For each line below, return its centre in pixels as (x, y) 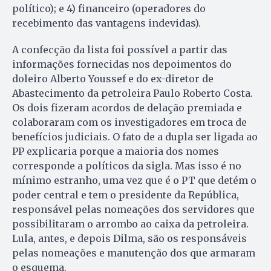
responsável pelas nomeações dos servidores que (133, 209)
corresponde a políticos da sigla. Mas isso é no (127, 165)
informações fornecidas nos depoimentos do (122, 64)
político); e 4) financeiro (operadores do (109, 8)
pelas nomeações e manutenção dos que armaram (134, 253)
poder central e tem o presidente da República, (126, 194)
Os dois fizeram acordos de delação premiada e (127, 107)
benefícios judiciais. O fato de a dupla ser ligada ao (135, 136)
